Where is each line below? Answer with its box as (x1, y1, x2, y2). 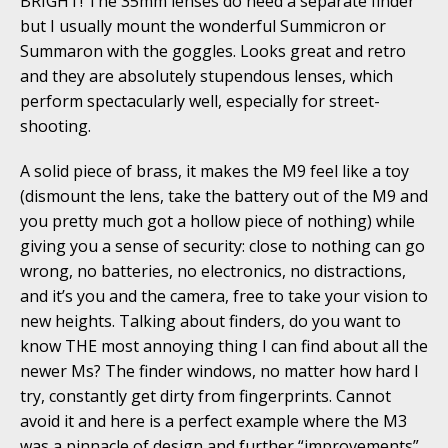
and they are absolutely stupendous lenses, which (20, 65, 393, 88)
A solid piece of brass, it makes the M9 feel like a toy (20, 160, 409, 183)
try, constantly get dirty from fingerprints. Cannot (20, 385, 391, 408)
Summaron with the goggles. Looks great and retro (20, 40, 406, 63)
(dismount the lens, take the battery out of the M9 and (20, 185, 428, 208)
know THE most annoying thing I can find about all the (20, 335, 428, 358)
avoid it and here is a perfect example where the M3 (20, 410, 407, 433)
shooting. (20, 115, 91, 138)
